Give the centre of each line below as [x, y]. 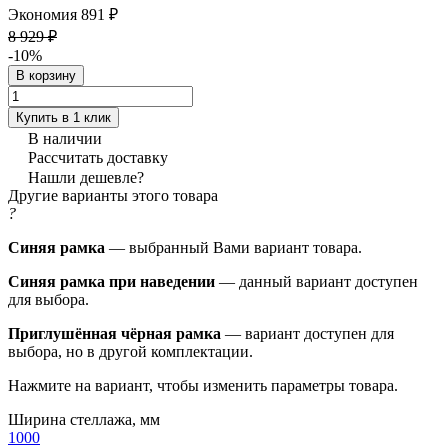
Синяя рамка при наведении [111, 281]
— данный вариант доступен [316, 281]
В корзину [46, 75]
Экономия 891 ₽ [63, 14]
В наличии [65, 138]
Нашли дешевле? [86, 177]
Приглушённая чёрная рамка [114, 333]
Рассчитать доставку [98, 157]
